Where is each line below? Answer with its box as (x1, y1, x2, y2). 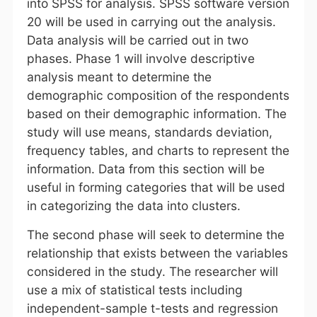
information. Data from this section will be (26, 161, 265, 176)
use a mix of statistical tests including (26, 282, 243, 297)
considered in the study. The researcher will (26, 263, 278, 279)
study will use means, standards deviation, (26, 124, 272, 139)
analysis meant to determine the (26, 69, 212, 84)
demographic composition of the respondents (26, 87, 289, 103)
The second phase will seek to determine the (26, 226, 284, 242)
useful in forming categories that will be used (26, 179, 285, 195)
